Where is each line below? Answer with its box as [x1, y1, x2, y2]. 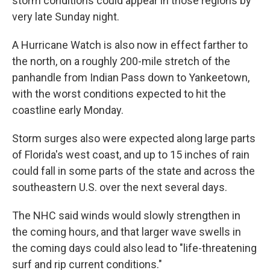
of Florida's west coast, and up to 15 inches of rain [12, 148, 250, 161]
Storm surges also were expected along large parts [12, 132, 256, 145]
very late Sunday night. [12, 10, 119, 23]
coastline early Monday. [12, 104, 124, 116]
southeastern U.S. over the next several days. [12, 181, 227, 193]
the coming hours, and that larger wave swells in [12, 225, 241, 238]
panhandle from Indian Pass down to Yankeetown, [12, 71, 250, 84]
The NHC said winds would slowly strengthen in [12, 209, 240, 222]
